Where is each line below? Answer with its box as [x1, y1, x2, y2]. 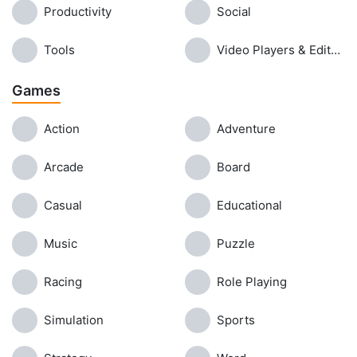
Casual [44, 198, 82, 213]
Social [217, 4, 251, 19]
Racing [44, 274, 82, 289]
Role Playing [217, 274, 287, 289]
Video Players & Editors [331, 42, 340, 57]
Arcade [44, 159, 84, 175]
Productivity [44, 4, 112, 19]
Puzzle [217, 236, 255, 251]
